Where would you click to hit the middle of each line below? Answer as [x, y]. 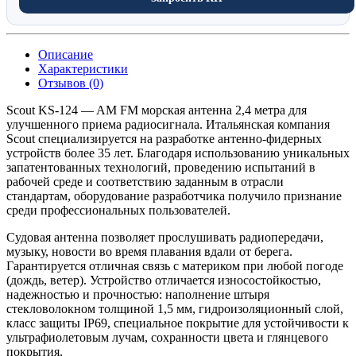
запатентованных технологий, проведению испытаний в [161, 167]
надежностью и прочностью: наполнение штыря [138, 294]
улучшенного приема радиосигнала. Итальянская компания [168, 124]
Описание [66, 54]
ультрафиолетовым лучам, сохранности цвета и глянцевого [167, 337]
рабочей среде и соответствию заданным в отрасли [145, 181]
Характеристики [83, 68]
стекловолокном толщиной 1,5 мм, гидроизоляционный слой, [175, 308]
